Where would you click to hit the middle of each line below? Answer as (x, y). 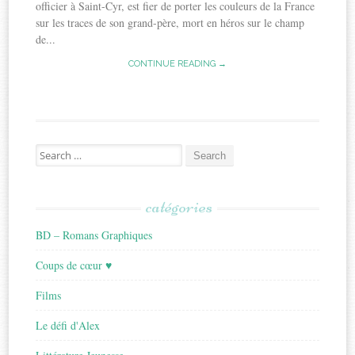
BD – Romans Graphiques (94, 235)
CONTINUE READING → (177, 64)
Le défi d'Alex (68, 326)
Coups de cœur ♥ (74, 265)
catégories (179, 207)
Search (50, 151)
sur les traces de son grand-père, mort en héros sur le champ (170, 23)
